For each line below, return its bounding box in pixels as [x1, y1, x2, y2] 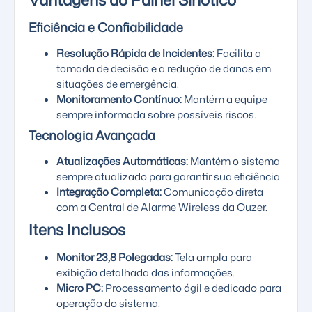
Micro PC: [56, 281, 103, 296]
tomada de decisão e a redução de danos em [56, 61, 271, 77]
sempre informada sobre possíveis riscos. [56, 107, 256, 123]
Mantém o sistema [188, 154, 280, 169]
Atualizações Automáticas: [56, 154, 188, 169]
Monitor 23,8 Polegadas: [56, 250, 173, 265]
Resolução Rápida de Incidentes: [56, 46, 214, 61]
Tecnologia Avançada [29, 126, 155, 145]
